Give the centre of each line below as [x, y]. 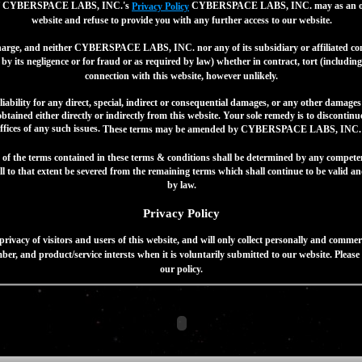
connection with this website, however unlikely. [181, 76]
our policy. [181, 269]
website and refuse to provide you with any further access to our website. [181, 20]
